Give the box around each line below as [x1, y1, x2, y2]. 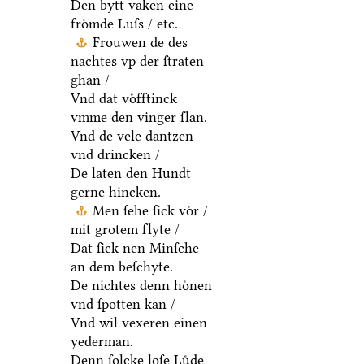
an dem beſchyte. [70, 258, 173, 275]
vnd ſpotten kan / [70, 296, 175, 313]
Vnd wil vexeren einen [70, 314, 207, 331]
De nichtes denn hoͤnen [70, 277, 212, 294]
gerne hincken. [70, 184, 161, 201]
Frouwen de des [92, 34, 188, 51]
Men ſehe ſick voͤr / [92, 202, 208, 219]
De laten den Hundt [70, 165, 191, 182]
